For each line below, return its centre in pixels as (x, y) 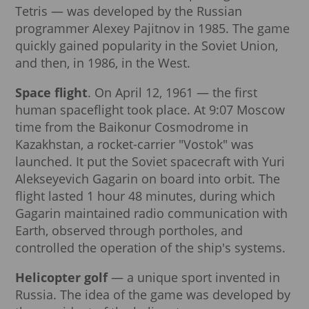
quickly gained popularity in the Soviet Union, (147, 46)
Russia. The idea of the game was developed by (153, 295)
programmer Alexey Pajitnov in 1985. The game (152, 29)
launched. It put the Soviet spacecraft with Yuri (150, 162)
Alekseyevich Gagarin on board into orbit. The (148, 179)
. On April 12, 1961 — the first (172, 93)
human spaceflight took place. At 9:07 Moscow (150, 110)
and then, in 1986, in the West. (103, 63)
